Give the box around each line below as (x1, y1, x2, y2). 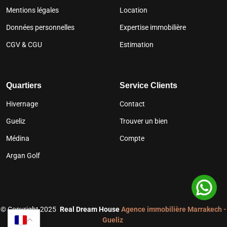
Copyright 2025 (8, 205, 56, 213)
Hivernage (6, 99, 38, 108)
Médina (6, 134, 29, 142)
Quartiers (6, 81, 42, 90)
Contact (120, 99, 145, 108)
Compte (120, 134, 144, 142)
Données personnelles (6, 23, 74, 31)
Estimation (120, 40, 154, 49)
